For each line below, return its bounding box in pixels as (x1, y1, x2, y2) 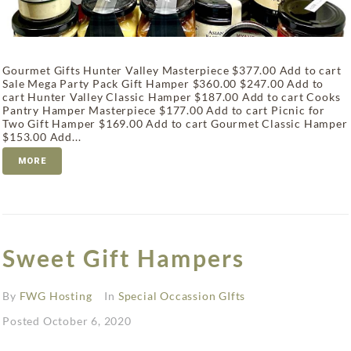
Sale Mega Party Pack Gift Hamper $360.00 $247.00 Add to (2, 77, 324, 91)
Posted (2, 314, 43, 328)
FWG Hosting (19, 289, 92, 303)
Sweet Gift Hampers (2, 244, 244, 273)
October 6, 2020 (42, 314, 132, 328)
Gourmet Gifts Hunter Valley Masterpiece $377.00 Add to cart (2, 63, 342, 78)
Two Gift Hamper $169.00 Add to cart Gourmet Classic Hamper (2, 117, 348, 131)
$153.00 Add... (2, 130, 81, 144)
